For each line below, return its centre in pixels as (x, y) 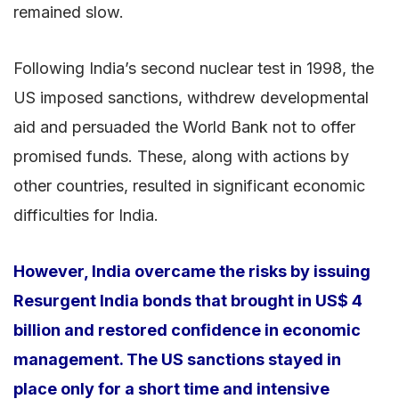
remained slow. (69, 12)
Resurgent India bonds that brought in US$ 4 (188, 300)
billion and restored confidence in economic (187, 330)
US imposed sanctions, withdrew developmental (191, 97)
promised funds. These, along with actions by (181, 156)
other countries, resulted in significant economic (189, 185)
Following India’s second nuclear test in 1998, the (194, 68)
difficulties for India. (86, 215)
